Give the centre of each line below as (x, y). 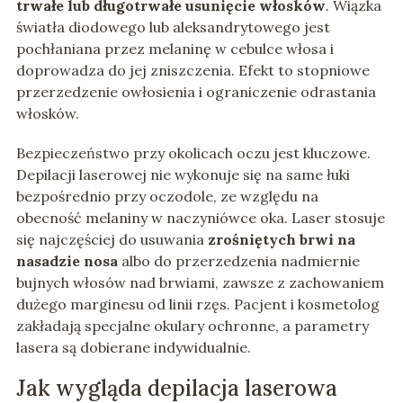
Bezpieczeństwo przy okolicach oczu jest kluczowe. (193, 153)
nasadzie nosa (67, 261)
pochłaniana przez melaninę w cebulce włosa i (175, 49)
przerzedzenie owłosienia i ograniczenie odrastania (196, 92)
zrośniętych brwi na (281, 240)
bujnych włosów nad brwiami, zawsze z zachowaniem (200, 283)
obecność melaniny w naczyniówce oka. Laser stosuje (200, 218)
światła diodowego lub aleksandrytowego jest (173, 27)
